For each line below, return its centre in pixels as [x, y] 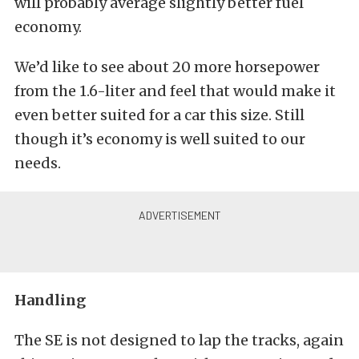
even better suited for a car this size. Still [159, 115]
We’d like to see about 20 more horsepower [167, 67]
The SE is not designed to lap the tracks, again [179, 340]
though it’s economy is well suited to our [160, 139]
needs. [38, 163]
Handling [50, 300]
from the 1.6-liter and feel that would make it [175, 91]
